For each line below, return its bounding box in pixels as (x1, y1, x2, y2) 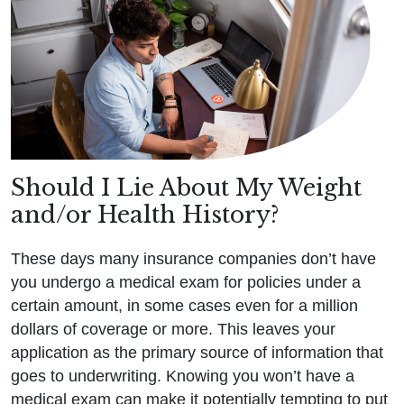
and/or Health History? (11, 200, 279, 229)
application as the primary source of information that (11, 344, 383, 363)
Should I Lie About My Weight (11, 173, 362, 202)
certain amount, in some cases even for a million (11, 297, 358, 316)
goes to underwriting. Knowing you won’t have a (11, 367, 354, 386)
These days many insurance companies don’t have (11, 250, 376, 269)
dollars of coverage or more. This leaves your (11, 320, 335, 339)
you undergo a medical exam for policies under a (11, 273, 361, 292)
